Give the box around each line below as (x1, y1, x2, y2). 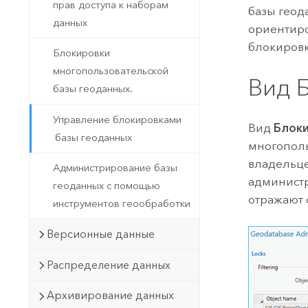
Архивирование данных (46, 289, 174, 302)
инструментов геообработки (53, 197, 191, 210)
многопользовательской (53, 65, 169, 78)
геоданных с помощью (53, 179, 161, 192)
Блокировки (53, 47, 111, 60)
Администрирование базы (53, 162, 178, 175)
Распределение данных (46, 258, 170, 272)
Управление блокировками (53, 113, 182, 126)
